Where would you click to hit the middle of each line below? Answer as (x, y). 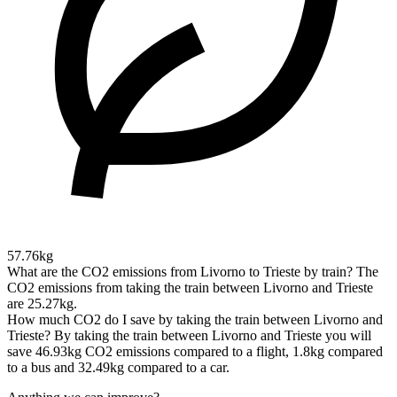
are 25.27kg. (42, 303)
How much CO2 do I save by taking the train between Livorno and (195, 319)
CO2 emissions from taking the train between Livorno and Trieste (190, 287)
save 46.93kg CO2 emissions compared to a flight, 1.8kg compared (195, 351)
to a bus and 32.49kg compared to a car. (118, 367)
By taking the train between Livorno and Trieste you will (213, 335)
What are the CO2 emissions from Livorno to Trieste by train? (180, 271)
